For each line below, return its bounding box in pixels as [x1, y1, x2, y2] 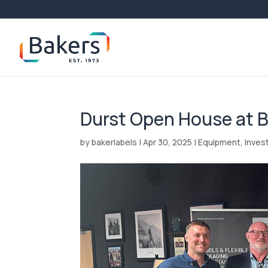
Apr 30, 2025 [143, 136, 193, 148]
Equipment [198, 136, 241, 148]
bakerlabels [92, 136, 138, 148]
